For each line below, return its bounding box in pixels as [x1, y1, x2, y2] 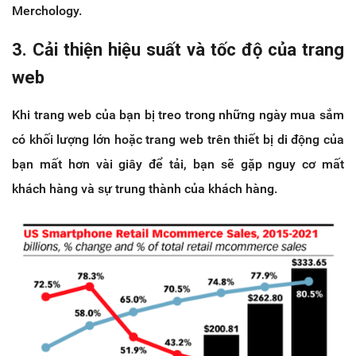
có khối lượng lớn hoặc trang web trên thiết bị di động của [12, 131, 344, 147]
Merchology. [12, 2, 82, 18]
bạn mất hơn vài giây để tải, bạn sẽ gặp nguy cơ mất [12, 156, 344, 172]
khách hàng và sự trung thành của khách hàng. [12, 180, 277, 196]
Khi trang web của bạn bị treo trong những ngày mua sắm [12, 106, 344, 122]
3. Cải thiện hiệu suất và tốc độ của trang [12, 39, 344, 60]
